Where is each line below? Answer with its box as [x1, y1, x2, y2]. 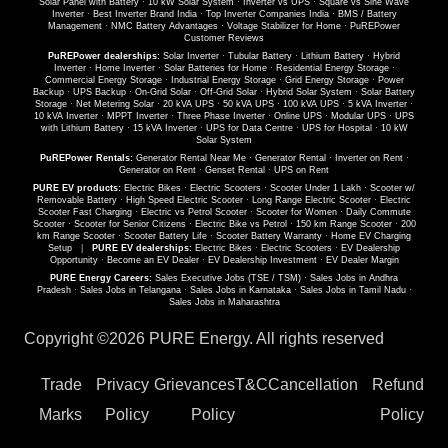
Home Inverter [94, 63, 155, 74]
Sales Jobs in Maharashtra [168, 297, 280, 308]
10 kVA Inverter [34, 111, 98, 122]
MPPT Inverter [107, 111, 168, 122]
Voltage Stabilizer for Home [227, 21, 341, 32]
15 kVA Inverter [132, 123, 197, 134]
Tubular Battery [228, 51, 292, 62]
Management [48, 21, 102, 32]
